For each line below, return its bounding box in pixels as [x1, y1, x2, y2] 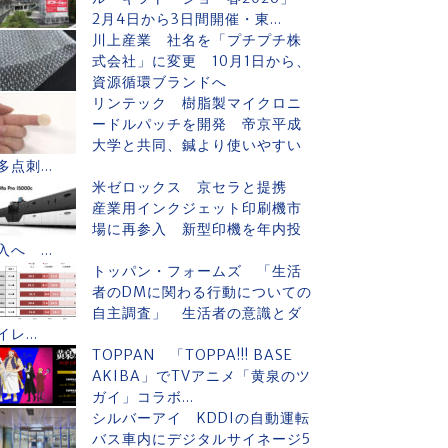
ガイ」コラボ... [92, 388, 194, 406]
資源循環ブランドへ [92, 73, 227, 91]
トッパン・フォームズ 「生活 [92, 262, 302, 280]
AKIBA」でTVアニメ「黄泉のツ [92, 367, 311, 385]
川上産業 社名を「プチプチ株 [92, 31, 302, 49]
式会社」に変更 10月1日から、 [92, 52, 311, 70]
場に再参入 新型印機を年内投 [92, 220, 302, 238]
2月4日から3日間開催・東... [92, 10, 282, 28]
